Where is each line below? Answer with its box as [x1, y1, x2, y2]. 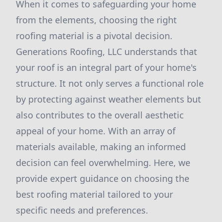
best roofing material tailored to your [16, 188, 173, 200]
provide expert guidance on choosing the [16, 172, 189, 184]
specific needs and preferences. [16, 204, 148, 216]
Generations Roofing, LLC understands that [16, 46, 197, 57]
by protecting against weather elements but [16, 93, 201, 105]
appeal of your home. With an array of [16, 125, 175, 137]
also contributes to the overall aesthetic [16, 109, 184, 121]
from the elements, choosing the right [16, 14, 177, 26]
